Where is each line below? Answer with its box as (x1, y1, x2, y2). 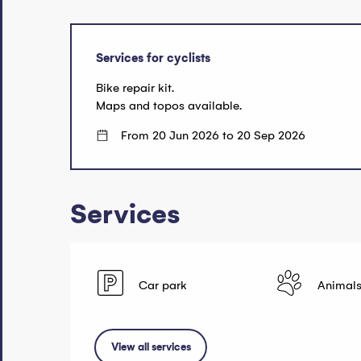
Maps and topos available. (96, 98, 243, 113)
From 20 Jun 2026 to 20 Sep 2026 (121, 127, 306, 143)
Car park (139, 278, 188, 293)
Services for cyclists (96, 50, 211, 65)
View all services (110, 341, 191, 354)
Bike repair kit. (96, 80, 175, 95)
